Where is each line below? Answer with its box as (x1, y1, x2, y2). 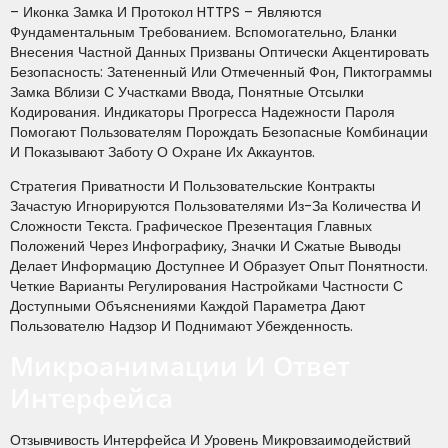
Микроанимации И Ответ (10, 348, 350, 385)
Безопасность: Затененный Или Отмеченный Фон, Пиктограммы (10, 61, 432, 82)
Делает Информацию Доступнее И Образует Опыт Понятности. (10, 255, 428, 276)
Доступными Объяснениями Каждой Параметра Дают (10, 295, 365, 316)
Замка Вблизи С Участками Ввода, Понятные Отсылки (10, 81, 364, 102)
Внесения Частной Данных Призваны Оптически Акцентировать (10, 41, 429, 62)
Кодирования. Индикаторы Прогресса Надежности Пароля (10, 101, 395, 122)
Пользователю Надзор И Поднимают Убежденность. (10, 315, 353, 336)
